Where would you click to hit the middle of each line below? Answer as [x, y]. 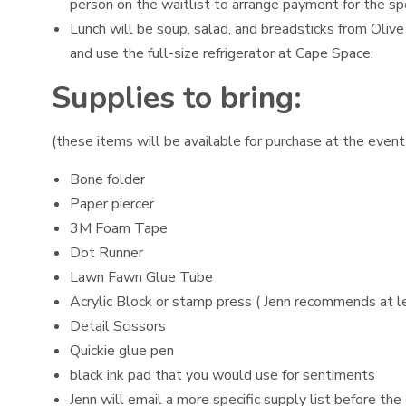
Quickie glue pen [122, 350]
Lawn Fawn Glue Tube [141, 277]
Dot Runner [106, 252]
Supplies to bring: [177, 97]
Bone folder [107, 179]
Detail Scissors [118, 326]
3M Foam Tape [119, 228]
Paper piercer [112, 203]
